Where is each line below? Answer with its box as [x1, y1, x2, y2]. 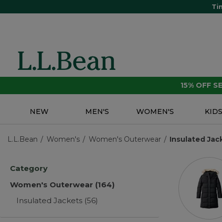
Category [10, 164, 48, 173]
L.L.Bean [7, 135, 38, 144]
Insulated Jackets [16, 196, 85, 206]
